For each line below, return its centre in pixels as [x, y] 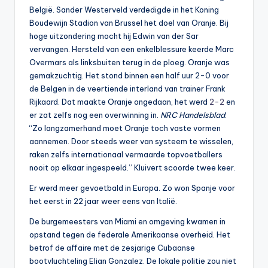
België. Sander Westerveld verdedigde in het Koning [124, 10]
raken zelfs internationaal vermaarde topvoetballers [126, 155]
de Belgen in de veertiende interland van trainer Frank [127, 89]
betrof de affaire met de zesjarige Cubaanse [112, 248]
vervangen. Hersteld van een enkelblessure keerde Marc [132, 49]
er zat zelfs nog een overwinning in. [95, 115]
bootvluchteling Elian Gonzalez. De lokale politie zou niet [133, 261]
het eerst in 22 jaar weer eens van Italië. [103, 201]
